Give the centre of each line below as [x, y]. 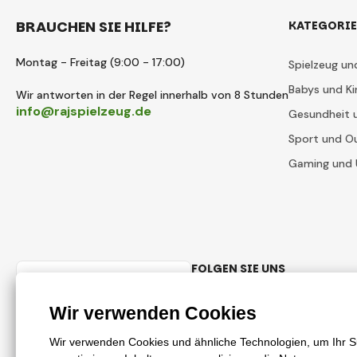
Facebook [236, 302]
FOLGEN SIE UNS [238, 269]
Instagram [308, 302]
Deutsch [73, 281]
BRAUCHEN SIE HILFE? [94, 27]
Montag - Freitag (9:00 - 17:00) [100, 62]
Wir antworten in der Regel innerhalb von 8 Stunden [152, 95]
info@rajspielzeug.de [84, 111]
